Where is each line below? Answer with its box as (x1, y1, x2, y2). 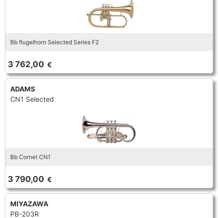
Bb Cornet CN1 (10, 153, 51, 161)
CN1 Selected (10, 95, 54, 103)
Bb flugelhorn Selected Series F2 (10, 38, 99, 46)
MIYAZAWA (10, 200, 48, 208)
